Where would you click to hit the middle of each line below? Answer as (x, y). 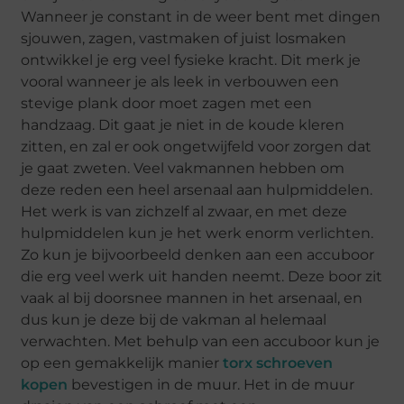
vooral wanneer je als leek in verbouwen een (180, 81)
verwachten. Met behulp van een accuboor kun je (201, 341)
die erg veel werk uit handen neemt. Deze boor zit (202, 276)
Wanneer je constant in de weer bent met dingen (201, 16)
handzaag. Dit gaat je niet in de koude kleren (183, 124)
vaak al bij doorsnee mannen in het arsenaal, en (192, 298)
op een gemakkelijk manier (122, 363)
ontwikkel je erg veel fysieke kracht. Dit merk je (191, 60)
